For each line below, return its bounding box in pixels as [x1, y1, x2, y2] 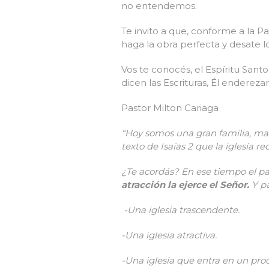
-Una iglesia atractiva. [121, 229, 217, 241]
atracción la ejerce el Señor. [121, 179, 252, 191]
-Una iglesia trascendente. [124, 204, 240, 216]
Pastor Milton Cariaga [121, 102, 219, 114]
